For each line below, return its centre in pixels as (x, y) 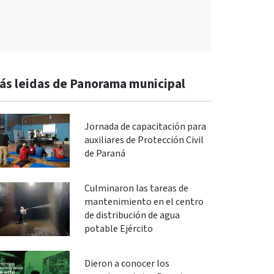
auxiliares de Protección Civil (144, 140)
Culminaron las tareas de (136, 189)
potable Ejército (118, 229)
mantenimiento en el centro (144, 202)
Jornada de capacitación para (145, 127)
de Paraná (105, 154)
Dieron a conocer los (127, 264)
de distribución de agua (132, 216)
